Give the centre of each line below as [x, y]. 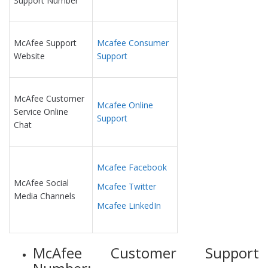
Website [29, 56]
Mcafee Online [125, 105]
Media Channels [45, 196]
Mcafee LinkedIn [129, 205]
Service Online [41, 111]
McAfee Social [41, 182]
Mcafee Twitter [127, 186]
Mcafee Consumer [133, 42]
